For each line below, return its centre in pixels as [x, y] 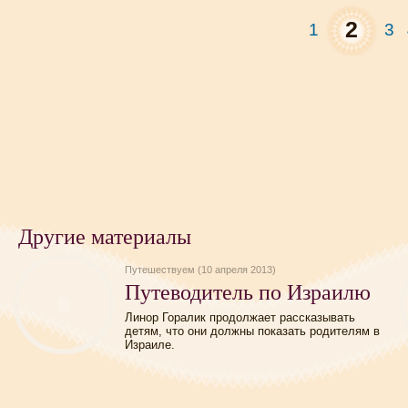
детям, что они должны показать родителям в [252, 331]
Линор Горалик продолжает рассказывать [240, 317]
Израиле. [150, 345]
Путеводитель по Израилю [248, 291]
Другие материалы [105, 236]
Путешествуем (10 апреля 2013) [200, 270]
